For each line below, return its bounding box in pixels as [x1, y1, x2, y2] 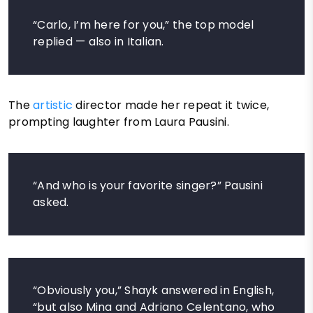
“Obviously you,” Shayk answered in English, [33, 282, 275, 299]
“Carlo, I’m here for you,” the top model [33, 17, 254, 34]
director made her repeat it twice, [75, 97, 270, 114]
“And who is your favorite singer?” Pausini [33, 177, 263, 194]
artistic [33, 97, 76, 114]
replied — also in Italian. [33, 34, 164, 50]
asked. [33, 194, 69, 211]
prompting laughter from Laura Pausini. [8, 114, 229, 131]
